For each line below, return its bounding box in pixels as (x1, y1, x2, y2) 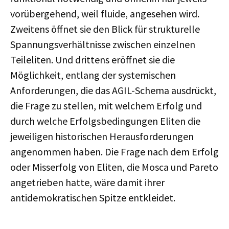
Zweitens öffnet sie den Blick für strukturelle (10, 22, 200, 35)
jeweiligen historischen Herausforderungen (10, 130, 194, 143)
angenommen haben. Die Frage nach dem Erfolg (10, 145, 219, 158)
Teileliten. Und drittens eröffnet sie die (10, 53, 175, 66)
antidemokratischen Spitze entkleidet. (10, 191, 175, 204)
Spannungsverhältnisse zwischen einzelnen (10, 38, 195, 51)
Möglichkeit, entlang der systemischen (10, 68, 176, 81)
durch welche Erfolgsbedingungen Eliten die (10, 114, 200, 127)
